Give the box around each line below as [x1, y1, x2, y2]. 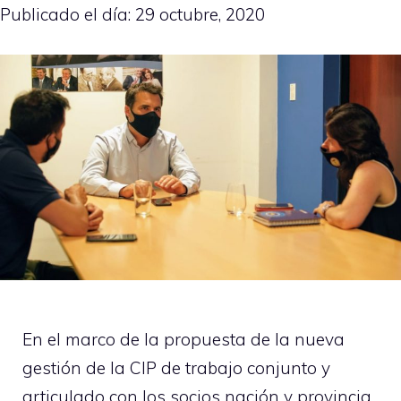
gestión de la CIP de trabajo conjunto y [22, 356, 330, 379]
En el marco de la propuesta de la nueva [22, 328, 345, 350]
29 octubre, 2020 [135, 4, 265, 26]
